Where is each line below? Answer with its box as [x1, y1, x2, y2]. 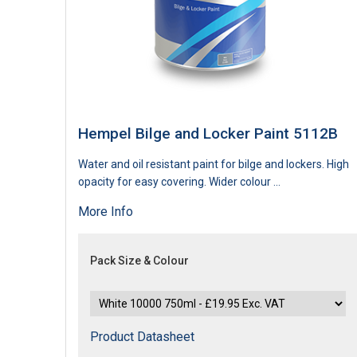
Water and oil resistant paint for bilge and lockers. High [78, 157, 349, 171]
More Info [78, 203, 133, 219]
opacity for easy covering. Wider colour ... [78, 175, 280, 188]
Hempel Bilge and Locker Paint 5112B [78, 124, 338, 143]
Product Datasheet [90, 328, 194, 344]
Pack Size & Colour [90, 253, 189, 267]
